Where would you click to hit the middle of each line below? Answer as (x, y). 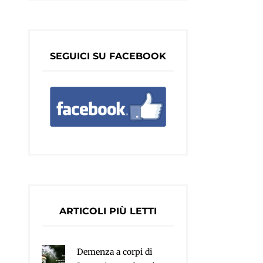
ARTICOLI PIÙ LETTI (108, 211)
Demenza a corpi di (115, 252)
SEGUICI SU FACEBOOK (108, 56)
